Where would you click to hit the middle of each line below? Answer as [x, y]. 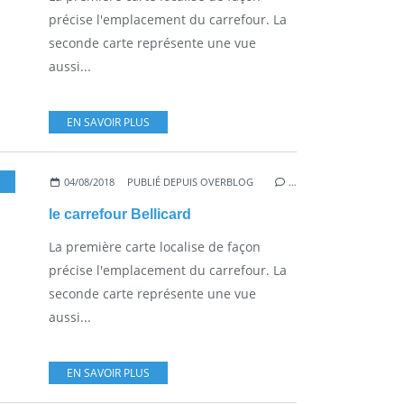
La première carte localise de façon [155, 246]
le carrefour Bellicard [120, 214]
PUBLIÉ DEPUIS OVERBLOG [191, 181]
